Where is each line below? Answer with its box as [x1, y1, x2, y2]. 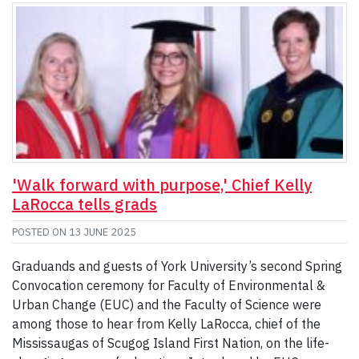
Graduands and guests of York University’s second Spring [12, 258, 342, 275]
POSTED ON [12, 225, 69, 240]
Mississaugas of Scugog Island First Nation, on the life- [12, 335, 329, 352]
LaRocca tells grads [12, 193, 157, 216]
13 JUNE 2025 [69, 225, 136, 240]
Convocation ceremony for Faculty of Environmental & [12, 277, 325, 294]
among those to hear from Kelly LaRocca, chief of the [12, 316, 321, 333]
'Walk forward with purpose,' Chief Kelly [12, 174, 312, 196]
